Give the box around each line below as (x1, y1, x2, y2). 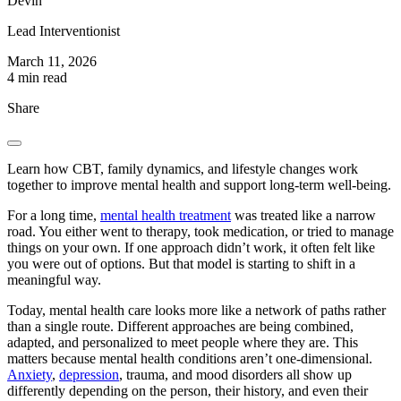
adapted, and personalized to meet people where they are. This (7, 335, 358, 351)
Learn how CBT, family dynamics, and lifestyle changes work (7, 161, 358, 177)
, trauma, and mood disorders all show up (119, 367, 352, 383)
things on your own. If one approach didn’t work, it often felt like (7, 240, 375, 256)
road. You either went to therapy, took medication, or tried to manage (7, 224, 394, 240)
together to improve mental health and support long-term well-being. (7, 177, 391, 193)
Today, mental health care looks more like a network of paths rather (7, 303, 386, 319)
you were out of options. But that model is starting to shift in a (7, 256, 355, 272)
